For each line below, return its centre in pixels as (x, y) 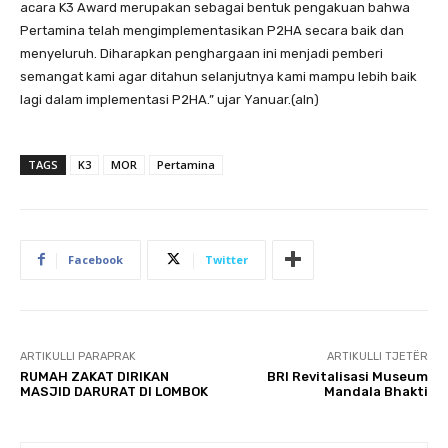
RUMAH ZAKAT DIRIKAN (94, 376)
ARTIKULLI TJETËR (377, 356)
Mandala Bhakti (375, 391)
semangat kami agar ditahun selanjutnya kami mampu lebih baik (218, 76)
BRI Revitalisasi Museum (347, 376)
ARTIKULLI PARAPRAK (78, 356)
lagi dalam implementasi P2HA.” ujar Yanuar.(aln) (169, 99)
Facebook (95, 259)
